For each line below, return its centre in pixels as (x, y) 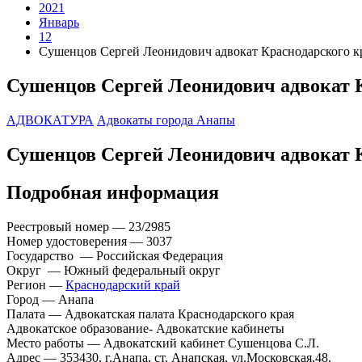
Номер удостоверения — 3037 (89, 241)
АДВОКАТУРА (50, 120)
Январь (59, 22)
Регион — (36, 284)
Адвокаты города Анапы (166, 120)
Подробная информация (113, 192)
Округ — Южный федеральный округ (114, 270)
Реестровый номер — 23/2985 (88, 226)
